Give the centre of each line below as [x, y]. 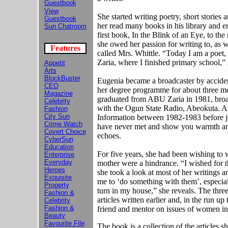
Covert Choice [65, 132]
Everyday [58, 162]
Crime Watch [63, 124]
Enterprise [59, 154]
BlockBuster [62, 78]
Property [56, 185]
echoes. [109, 136]
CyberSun [59, 139]
